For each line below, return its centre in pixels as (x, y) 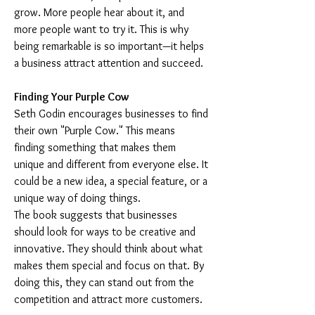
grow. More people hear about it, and (101, 12)
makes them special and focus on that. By (110, 265)
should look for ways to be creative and (106, 232)
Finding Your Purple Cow (72, 97)
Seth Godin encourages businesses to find (112, 114)
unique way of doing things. (77, 198)
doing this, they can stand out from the (105, 282)
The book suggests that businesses (97, 215)
